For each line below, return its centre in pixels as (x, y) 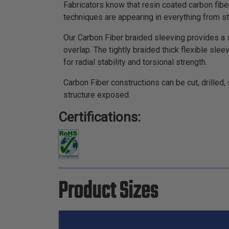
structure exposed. (97, 95)
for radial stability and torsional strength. (135, 62)
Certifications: (102, 117)
